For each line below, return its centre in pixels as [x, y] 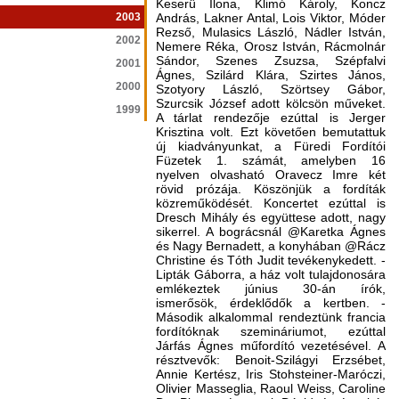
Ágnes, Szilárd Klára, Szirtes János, [271, 75]
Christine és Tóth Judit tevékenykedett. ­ [271, 260]
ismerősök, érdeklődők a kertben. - [271, 303]
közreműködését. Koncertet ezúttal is [271, 203]
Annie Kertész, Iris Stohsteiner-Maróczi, [271, 374]
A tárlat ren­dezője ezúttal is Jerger [271, 118]
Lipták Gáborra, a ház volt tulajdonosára [271, 274]
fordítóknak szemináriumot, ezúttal [271, 331]
